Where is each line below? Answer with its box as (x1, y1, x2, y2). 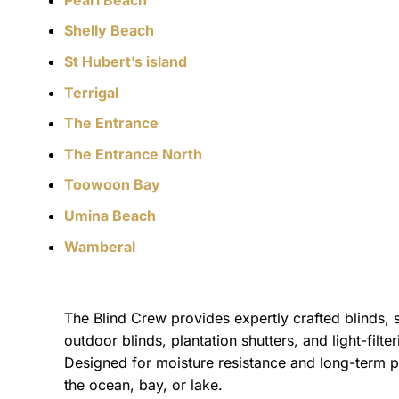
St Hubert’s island (64, 53, 191, 71)
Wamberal (64, 237, 135, 256)
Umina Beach (64, 206, 156, 224)
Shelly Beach (64, 21, 154, 40)
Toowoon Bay (64, 175, 160, 194)
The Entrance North (64, 144, 202, 163)
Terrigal (64, 83, 118, 102)
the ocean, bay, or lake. (64, 376, 223, 395)
